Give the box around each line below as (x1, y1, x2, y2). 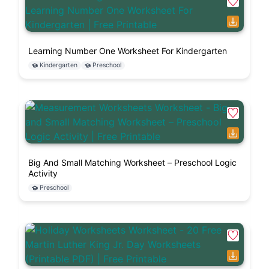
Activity (28, 168, 58, 179)
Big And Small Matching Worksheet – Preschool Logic (28, 157, 237, 168)
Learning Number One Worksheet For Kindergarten (28, 46, 227, 56)
